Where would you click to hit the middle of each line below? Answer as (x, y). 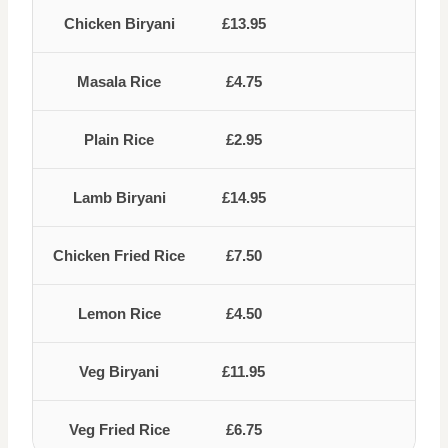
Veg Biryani (119, 371)
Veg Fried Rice (119, 429)
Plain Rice (119, 139)
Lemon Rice (119, 313)
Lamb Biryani (119, 197)
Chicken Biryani (119, 23)
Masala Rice (119, 81)
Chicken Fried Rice (119, 255)
